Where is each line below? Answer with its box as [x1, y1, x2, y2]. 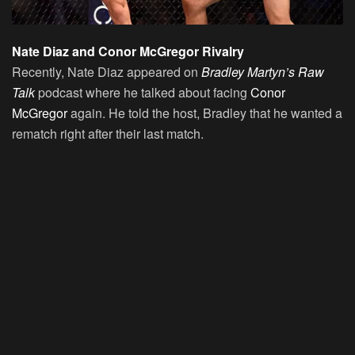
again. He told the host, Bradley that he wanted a [67, 103, 342, 122]
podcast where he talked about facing [35, 82, 250, 101]
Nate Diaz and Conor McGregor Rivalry [12, 41, 244, 60]
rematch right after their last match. [12, 124, 204, 143]
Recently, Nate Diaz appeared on [12, 62, 201, 81]
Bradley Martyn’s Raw [201, 62, 324, 81]
